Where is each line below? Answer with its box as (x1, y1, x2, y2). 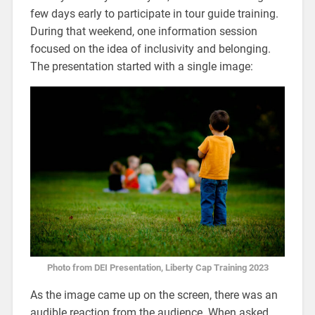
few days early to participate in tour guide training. (30, 6, 278, 20)
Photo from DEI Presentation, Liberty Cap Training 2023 (46, 262, 269, 273)
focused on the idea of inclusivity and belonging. (30, 41, 271, 56)
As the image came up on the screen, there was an (30, 288, 278, 302)
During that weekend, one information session (30, 24, 257, 38)
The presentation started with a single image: (30, 59, 253, 73)
